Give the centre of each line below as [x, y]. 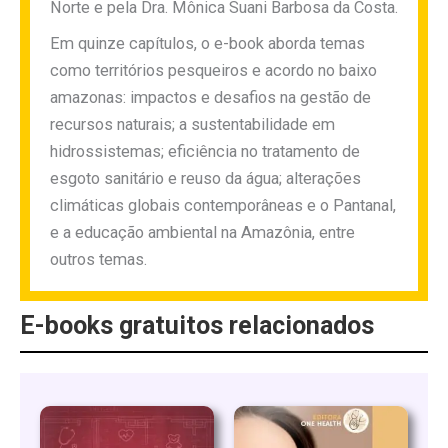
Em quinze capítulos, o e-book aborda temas [207, 43]
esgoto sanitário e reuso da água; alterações [205, 178]
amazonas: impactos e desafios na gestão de [210, 97]
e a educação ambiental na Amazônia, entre [202, 232]
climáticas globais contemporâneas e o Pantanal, [223, 205]
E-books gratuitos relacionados [197, 325]
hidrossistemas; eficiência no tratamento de [205, 151]
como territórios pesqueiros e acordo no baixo [213, 70]
